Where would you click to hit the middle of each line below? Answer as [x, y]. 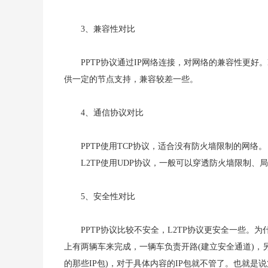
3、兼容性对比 [108, 29]
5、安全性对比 [108, 197]
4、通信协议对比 [112, 113]
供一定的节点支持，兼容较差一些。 [131, 79]
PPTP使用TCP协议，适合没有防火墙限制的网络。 [174, 146]
